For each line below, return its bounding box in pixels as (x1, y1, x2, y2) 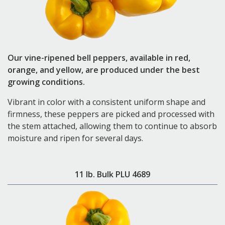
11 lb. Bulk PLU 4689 (75, 168, 150, 180)
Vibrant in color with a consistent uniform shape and (8, 96, 205, 107)
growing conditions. (8, 76, 85, 87)
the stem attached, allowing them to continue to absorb (8, 120, 217, 132)
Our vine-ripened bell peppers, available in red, (8, 52, 190, 63)
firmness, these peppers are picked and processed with (8, 108, 214, 120)
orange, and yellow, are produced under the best (8, 64, 200, 75)
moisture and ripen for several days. (8, 132, 143, 144)
